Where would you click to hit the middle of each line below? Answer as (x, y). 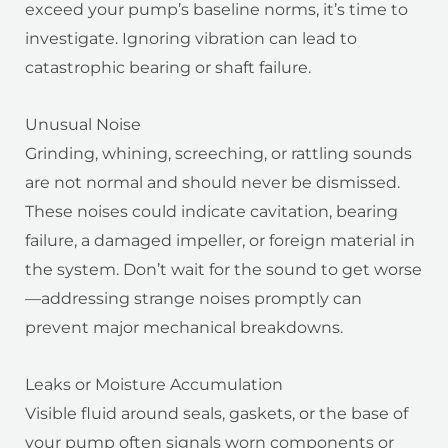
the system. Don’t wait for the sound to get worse (223, 270)
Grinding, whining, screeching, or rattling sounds (218, 154)
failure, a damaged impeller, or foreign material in (220, 241)
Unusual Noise (83, 125)
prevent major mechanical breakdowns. (184, 328)
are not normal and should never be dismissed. (212, 183)
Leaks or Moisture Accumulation (154, 385)
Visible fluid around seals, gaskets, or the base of (216, 414)
